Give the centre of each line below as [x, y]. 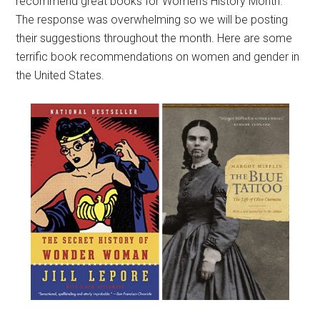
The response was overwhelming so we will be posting [152, 19]
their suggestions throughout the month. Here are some [154, 38]
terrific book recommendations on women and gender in [158, 56]
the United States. [60, 75]
